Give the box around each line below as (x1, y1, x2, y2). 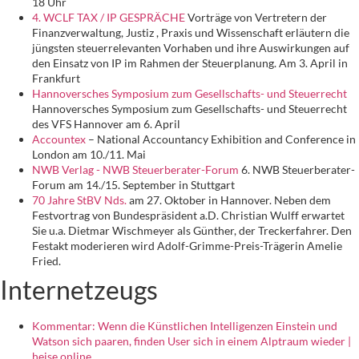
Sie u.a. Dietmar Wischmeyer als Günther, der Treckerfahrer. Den (32, 224, 352, 238)
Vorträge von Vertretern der (185, 10, 327, 25)
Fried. (32, 254, 61, 268)
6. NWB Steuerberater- (239, 163, 355, 177)
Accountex (32, 132, 86, 147)
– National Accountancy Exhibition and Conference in (86, 132, 356, 147)
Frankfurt (32, 71, 80, 86)
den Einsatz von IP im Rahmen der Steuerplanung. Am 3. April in (32, 56, 348, 71)
